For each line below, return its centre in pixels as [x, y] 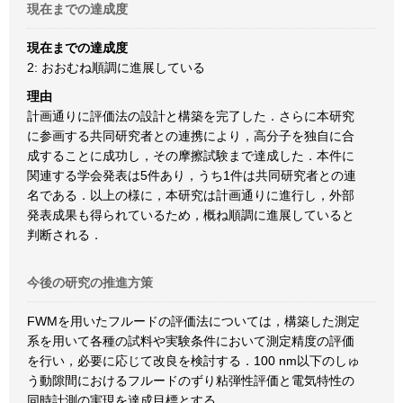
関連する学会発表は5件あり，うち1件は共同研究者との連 [192, 175]
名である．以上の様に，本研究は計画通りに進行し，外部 [191, 195]
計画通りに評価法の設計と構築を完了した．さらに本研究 [191, 116]
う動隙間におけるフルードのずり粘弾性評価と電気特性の [191, 381]
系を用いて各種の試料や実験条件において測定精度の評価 [191, 341]
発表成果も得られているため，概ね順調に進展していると [191, 215]
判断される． [65, 235]
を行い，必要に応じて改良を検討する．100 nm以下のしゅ [193, 361]
